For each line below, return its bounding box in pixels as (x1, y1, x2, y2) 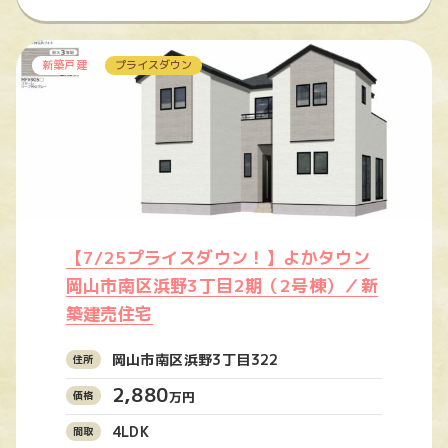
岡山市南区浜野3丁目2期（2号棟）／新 (65, 273, 379, 297)
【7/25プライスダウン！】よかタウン (65, 245, 371, 269)
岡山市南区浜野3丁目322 (111, 349, 279, 369)
